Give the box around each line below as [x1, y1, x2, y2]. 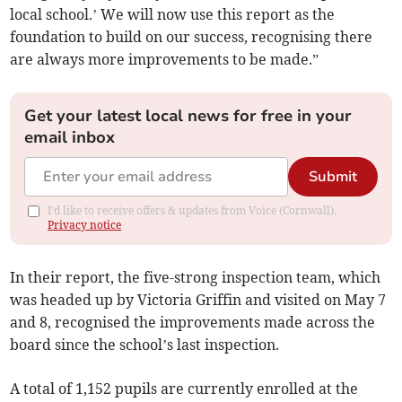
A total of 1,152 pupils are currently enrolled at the [10, 380, 359, 398]
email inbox [24, 127, 116, 149]
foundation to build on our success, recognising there [10, 28, 373, 47]
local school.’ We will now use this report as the [10, 5, 336, 24]
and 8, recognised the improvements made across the [10, 313, 376, 332]
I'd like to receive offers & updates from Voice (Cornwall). [48, 204, 337, 218]
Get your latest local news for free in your [24, 105, 353, 127]
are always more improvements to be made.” [10, 50, 319, 69]
